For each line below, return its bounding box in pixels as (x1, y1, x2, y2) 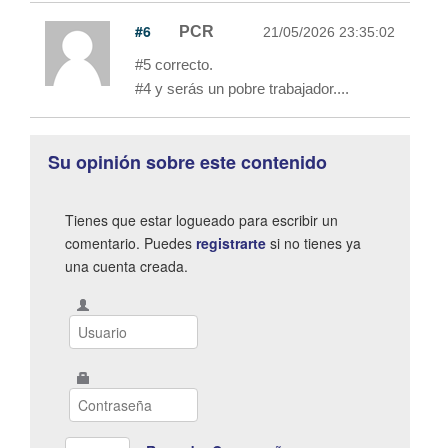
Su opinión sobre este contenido (48, 148, 327, 175)
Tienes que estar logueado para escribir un (65, 209, 338, 230)
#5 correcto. (135, 55, 213, 73)
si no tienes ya (266, 232, 361, 253)
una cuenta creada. (65, 255, 188, 276)
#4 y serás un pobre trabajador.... (135, 79, 349, 97)
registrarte (196, 232, 266, 253)
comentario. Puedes (65, 232, 196, 253)
